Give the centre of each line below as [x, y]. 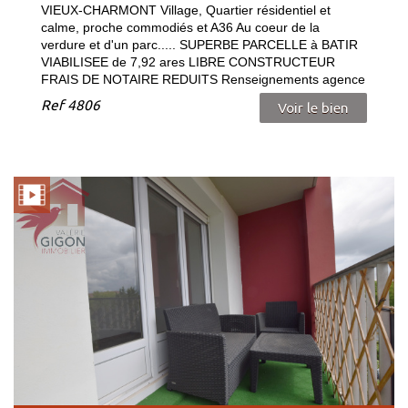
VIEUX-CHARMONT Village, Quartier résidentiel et [186, 10]
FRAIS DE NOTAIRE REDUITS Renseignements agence [203, 80]
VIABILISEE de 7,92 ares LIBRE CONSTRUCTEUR [188, 62]
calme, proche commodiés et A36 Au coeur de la [180, 28]
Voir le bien [313, 108]
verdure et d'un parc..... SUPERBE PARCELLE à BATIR [199, 45]
